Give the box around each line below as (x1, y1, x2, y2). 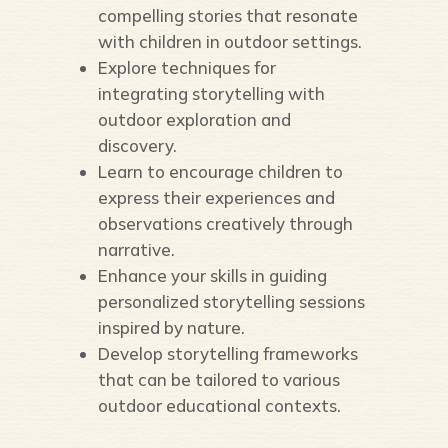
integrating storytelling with (97, 83, 325, 104)
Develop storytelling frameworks (97, 343, 358, 364)
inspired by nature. (97, 317, 245, 338)
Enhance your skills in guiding (97, 265, 327, 286)
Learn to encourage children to (97, 161, 343, 182)
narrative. (97, 239, 175, 260)
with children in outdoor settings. (97, 31, 362, 52)
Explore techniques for (97, 57, 276, 78)
